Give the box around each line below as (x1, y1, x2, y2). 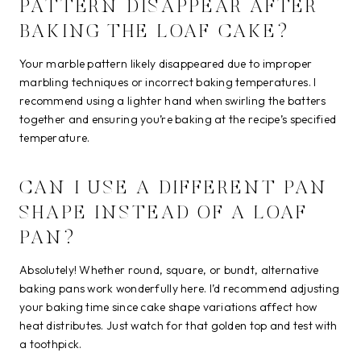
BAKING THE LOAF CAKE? (19, 22, 290, 42)
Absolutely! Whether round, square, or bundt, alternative (19, 262, 319, 277)
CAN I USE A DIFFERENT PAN (19, 178, 329, 198)
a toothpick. (19, 336, 82, 351)
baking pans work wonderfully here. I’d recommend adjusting (19, 280, 340, 296)
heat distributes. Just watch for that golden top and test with (19, 317, 338, 333)
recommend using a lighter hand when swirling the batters (19, 93, 326, 108)
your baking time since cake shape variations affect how (19, 299, 317, 314)
